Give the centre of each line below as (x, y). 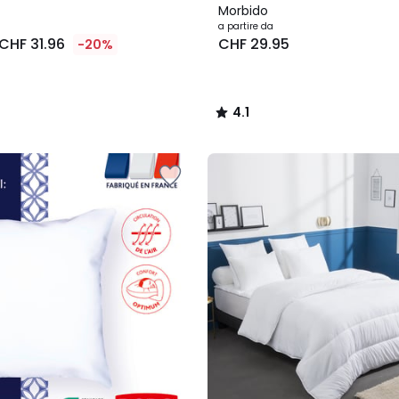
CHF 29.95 (254, 44)
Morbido (243, 11)
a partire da (246, 26)
